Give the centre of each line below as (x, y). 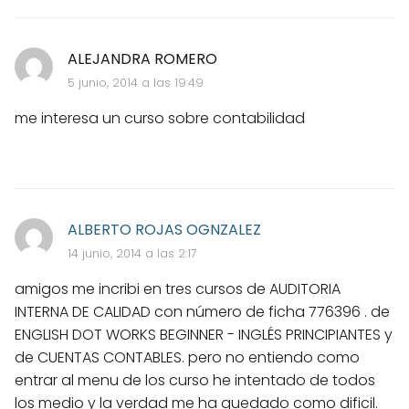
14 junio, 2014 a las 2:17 (132, 253)
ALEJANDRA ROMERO (142, 58)
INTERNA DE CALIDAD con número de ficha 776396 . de (202, 311)
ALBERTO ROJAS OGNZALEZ (164, 229)
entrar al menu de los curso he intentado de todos (195, 380)
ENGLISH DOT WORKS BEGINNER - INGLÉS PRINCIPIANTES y (204, 334)
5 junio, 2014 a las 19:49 (135, 82)
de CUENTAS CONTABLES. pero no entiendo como (187, 357)
